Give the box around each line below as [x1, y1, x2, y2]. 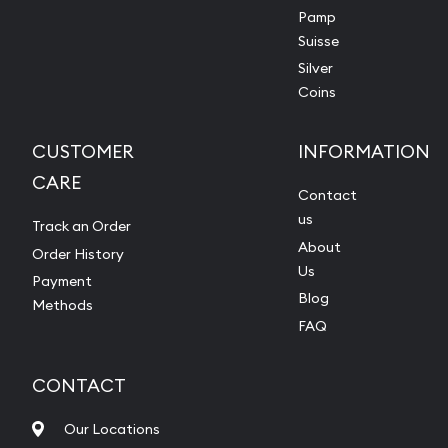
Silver [298, 59, 333, 78]
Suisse [298, 31, 339, 50]
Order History [32, 244, 124, 263]
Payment [32, 272, 92, 291]
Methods [32, 296, 93, 315]
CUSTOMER [32, 140, 134, 164]
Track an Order [32, 217, 131, 236]
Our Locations [64, 419, 160, 438]
